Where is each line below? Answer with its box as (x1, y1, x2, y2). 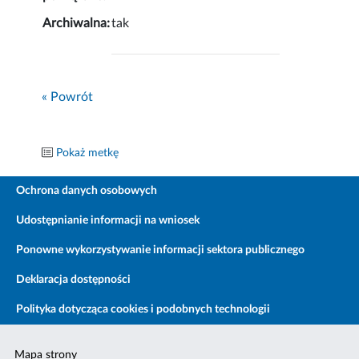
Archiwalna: (42, 17, 111, 30)
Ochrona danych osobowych (16, 185, 157, 197)
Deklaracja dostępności (16, 274, 131, 286)
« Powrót (42, 91, 94, 104)
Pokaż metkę (56, 147, 119, 159)
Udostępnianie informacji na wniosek (16, 215, 200, 227)
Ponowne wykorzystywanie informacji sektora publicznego (16, 244, 305, 256)
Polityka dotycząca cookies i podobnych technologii (16, 304, 270, 316)
